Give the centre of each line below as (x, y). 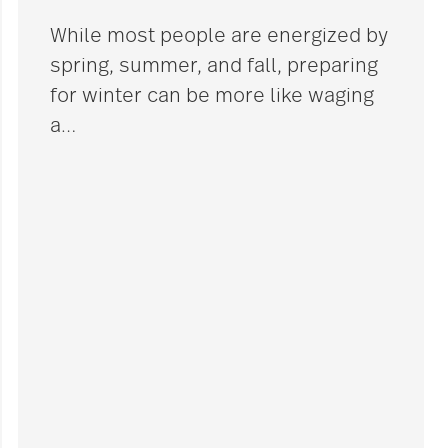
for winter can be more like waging (212, 96)
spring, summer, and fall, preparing (214, 66)
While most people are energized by (219, 36)
